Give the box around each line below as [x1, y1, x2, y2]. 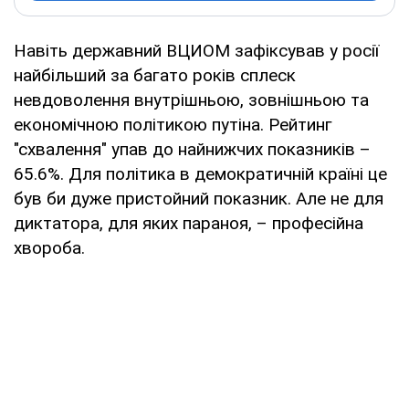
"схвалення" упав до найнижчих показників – [14, 138, 371, 160]
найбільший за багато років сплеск [14, 64, 296, 86]
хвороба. [14, 236, 89, 258]
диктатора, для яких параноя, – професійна [14, 212, 363, 234]
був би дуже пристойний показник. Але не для [14, 187, 383, 209]
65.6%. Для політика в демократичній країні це [14, 163, 387, 184]
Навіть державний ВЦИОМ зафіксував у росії [14, 39, 379, 61]
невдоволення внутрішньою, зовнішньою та [14, 89, 369, 110]
